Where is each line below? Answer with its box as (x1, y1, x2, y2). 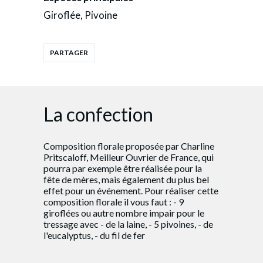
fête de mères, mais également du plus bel (43, 173, 209, 185)
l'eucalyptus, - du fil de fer (43, 229, 145, 241)
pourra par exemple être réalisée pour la (43, 162, 202, 174)
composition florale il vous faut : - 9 (43, 195, 184, 207)
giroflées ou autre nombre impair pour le (43, 207, 204, 218)
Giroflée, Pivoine (43, 8, 117, 21)
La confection (43, 102, 153, 126)
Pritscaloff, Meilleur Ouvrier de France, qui (43, 151, 214, 163)
